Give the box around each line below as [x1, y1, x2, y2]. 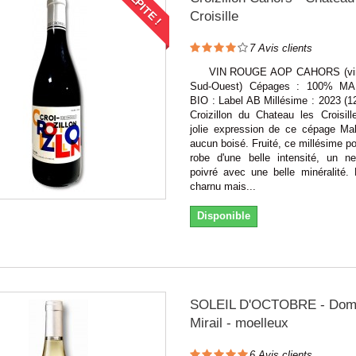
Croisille [189, 8, 238, 24]
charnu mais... [189, 180, 256, 192]
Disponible [196, 209, 250, 222]
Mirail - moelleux [189, 315, 288, 331]
